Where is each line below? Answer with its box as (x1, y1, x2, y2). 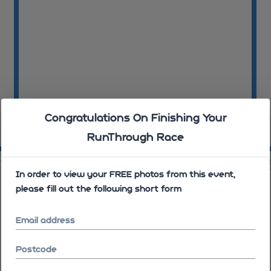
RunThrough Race (87, 131, 184, 143)
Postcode (16, 244, 57, 254)
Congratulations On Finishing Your (44, 111, 227, 124)
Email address (16, 215, 75, 225)
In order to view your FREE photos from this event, (16, 169, 235, 179)
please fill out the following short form (16, 184, 181, 194)
